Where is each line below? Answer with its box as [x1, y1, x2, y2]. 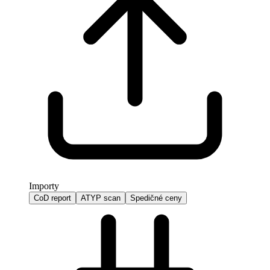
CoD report [34, 193, 71, 202]
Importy [29, 180, 59, 191]
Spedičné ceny [130, 193, 182, 202]
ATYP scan [81, 193, 121, 202]
